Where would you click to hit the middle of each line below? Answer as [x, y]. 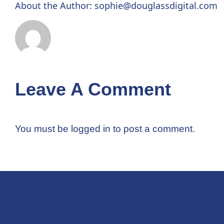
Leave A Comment [93, 89]
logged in [91, 129]
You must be [43, 129]
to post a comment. [153, 129]
